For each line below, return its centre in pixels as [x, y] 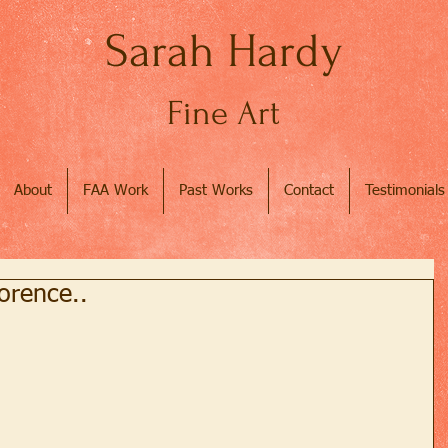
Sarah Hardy [223, 51]
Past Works [216, 190]
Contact [309, 190]
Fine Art [223, 113]
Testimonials [405, 190]
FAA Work [115, 190]
